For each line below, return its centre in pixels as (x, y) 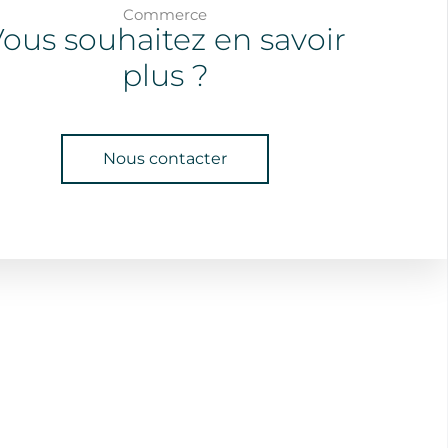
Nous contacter (165, 158)
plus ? (165, 75)
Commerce (165, 14)
